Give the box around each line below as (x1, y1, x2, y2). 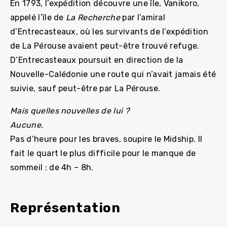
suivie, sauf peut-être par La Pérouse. (10, 84, 161, 93)
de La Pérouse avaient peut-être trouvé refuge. (10, 41, 200, 51)
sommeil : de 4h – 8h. (10, 163, 94, 172)
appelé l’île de (10, 13, 66, 22)
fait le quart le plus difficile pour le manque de (10, 148, 196, 158)
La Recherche (66, 13, 120, 22)
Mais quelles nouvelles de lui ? (10, 106, 129, 116)
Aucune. (10, 120, 44, 130)
